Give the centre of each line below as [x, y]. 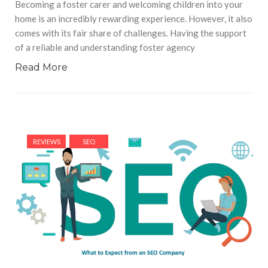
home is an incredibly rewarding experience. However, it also [134, 19]
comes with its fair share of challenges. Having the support [131, 33]
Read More [41, 68]
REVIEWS [46, 142]
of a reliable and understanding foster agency [105, 48]
